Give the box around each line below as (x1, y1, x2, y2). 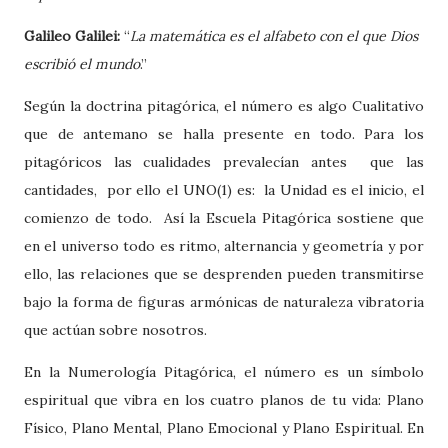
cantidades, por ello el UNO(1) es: (24, 181, 265, 199)
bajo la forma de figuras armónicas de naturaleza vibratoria (24, 293, 424, 311)
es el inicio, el (326, 181, 425, 199)
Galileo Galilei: (24, 27, 120, 45)
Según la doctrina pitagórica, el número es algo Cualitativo (24, 97, 424, 115)
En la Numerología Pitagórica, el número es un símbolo (24, 363, 424, 381)
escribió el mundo (24, 55, 140, 73)
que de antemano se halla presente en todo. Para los (24, 125, 424, 143)
